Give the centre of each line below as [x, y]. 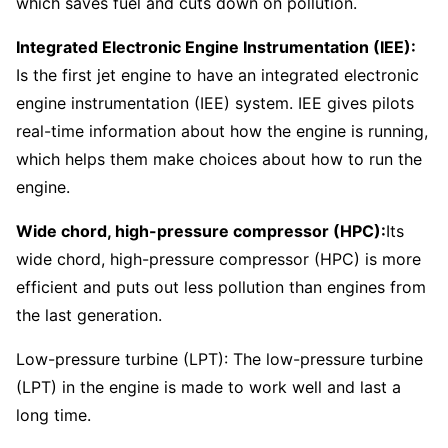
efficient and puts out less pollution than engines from [221, 287]
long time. [53, 415]
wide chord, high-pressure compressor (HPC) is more [218, 259]
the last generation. [89, 315]
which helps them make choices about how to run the [219, 159]
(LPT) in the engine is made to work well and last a [208, 387]
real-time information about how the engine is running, [222, 131]
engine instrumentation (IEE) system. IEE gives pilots [215, 103]
